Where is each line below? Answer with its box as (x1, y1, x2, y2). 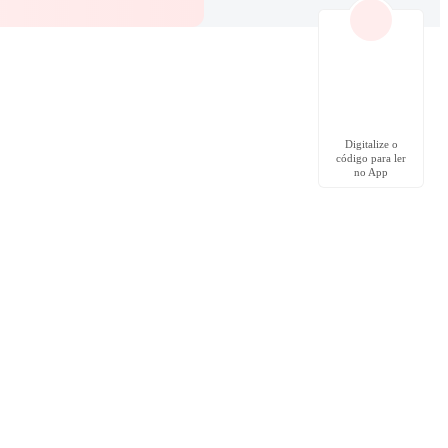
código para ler (336, 152, 406, 164)
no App (354, 166, 388, 178)
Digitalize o (344, 138, 398, 150)
